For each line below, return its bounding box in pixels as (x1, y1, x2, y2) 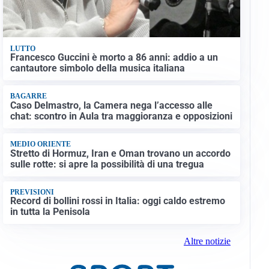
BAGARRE (10, 92, 47, 101)
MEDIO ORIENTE (10, 140, 71, 149)
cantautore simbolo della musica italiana (10, 62, 185, 74)
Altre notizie (183, 236, 231, 247)
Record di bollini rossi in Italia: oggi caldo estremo (10, 195, 225, 207)
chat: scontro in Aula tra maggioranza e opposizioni (10, 110, 232, 122)
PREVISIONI (10, 187, 54, 196)
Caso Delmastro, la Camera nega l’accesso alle (10, 99, 213, 111)
